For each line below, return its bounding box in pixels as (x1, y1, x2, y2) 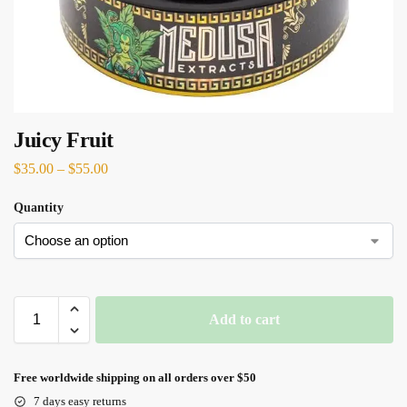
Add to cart (209, 311, 280, 327)
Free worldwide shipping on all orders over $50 (14, 370, 256, 384)
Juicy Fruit (14, 128, 114, 152)
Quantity (14, 200, 64, 214)
